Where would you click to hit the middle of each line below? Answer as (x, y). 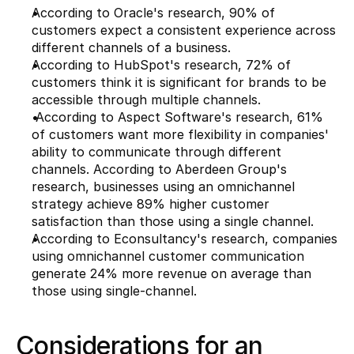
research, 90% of (219, 13)
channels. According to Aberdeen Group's (159, 169)
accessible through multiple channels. (146, 100)
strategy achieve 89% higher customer (151, 204)
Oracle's (139, 13)
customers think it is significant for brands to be (179, 83)
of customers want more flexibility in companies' (180, 135)
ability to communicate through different (156, 152)
